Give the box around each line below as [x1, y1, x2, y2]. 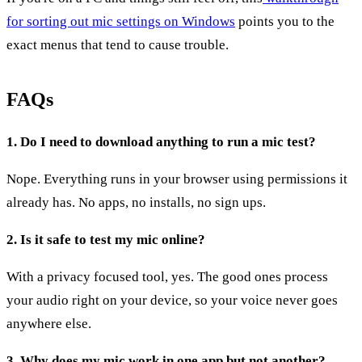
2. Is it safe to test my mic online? [6, 231, 205, 247]
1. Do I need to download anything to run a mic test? [6, 133, 316, 149]
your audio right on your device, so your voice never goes [6, 292, 338, 308]
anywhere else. [6, 315, 91, 331]
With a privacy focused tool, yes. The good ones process [6, 268, 328, 284]
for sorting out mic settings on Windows [6, 13, 235, 29]
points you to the [235, 13, 335, 29]
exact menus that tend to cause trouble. [6, 36, 229, 53]
